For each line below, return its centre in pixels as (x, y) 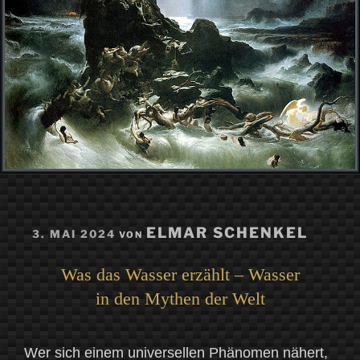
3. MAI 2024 (74, 233)
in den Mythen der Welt (180, 298)
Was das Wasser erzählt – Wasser (180, 274)
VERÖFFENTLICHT (76, 227)
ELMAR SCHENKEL (227, 232)
